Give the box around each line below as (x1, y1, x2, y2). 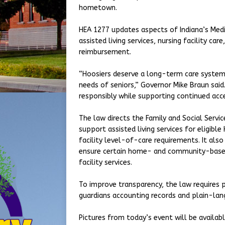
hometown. (79, 4, 117, 12)
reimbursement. (79, 48, 131, 56)
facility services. (79, 158, 132, 167)
